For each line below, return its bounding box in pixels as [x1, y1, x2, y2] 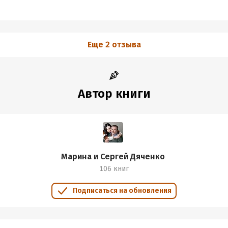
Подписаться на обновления [73, 186, 172, 195]
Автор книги [77, 87, 151, 101]
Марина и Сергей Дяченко [61, 152, 165, 161]
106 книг [99, 164, 129, 173]
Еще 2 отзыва [87, 40, 141, 49]
